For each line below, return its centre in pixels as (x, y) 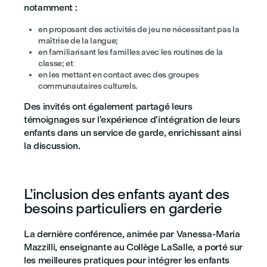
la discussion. (52, 146)
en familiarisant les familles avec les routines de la (131, 52)
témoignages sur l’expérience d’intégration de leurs (132, 119)
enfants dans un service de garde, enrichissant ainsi (133, 133)
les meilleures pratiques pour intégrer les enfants (127, 260)
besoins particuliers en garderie (123, 208)
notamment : (51, 7)
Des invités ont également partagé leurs (108, 106)
